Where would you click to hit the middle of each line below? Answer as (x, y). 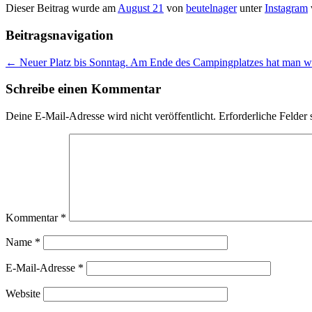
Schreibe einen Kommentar (83, 89)
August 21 (141, 8)
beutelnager (211, 8)
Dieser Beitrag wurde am (62, 8)
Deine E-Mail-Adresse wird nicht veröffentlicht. (111, 116)
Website (23, 294)
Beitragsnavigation (60, 36)
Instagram (286, 8)
